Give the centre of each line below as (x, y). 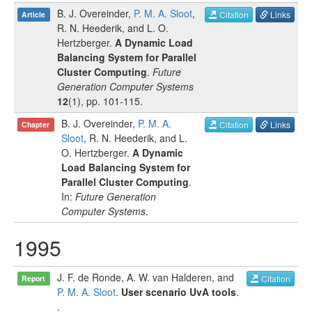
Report (34, 278)
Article (34, 14)
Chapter (36, 124)
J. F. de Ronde (89, 277)
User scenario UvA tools (179, 292)
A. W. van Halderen (169, 277)
